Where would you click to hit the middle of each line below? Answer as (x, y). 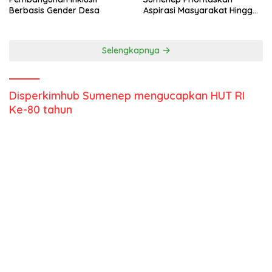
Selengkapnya (132, 51)
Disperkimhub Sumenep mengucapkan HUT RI (127, 96)
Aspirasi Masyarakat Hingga (201, 11)
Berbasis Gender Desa (54, 11)
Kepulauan (165, 22)
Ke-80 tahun (41, 110)
